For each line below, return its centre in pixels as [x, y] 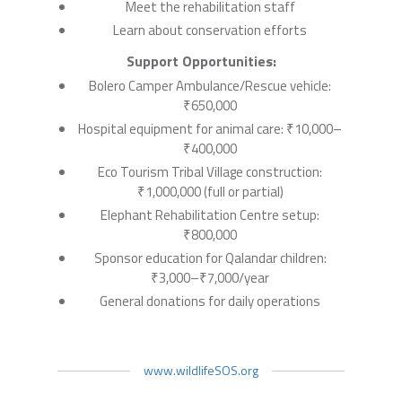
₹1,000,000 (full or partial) [210, 191]
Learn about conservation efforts [210, 30]
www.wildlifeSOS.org [201, 370]
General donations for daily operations [210, 301]
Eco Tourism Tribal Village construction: [210, 171]
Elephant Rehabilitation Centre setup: [210, 214]
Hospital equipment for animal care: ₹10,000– [210, 128]
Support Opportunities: [201, 61]
